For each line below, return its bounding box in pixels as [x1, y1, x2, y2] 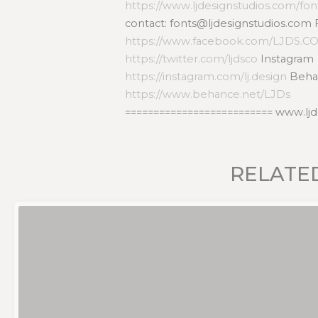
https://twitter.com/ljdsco [125, 52, 258, 65]
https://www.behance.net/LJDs [125, 87, 291, 101]
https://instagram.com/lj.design [125, 70, 287, 83]
